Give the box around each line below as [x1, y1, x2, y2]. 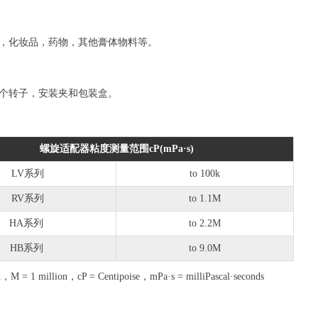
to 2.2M [189, 218, 221, 229]
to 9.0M [189, 243, 221, 253]
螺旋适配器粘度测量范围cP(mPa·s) [39, 143, 194, 154]
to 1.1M [189, 193, 221, 204]
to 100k [190, 168, 220, 179]
